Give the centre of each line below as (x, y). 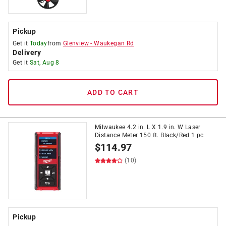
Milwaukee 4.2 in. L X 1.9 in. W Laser (148, 127)
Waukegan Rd (114, 43)
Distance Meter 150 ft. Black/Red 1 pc (149, 135)
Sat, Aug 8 (44, 63)
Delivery (27, 52)
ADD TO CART (113, 92)
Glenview (76, 43)
